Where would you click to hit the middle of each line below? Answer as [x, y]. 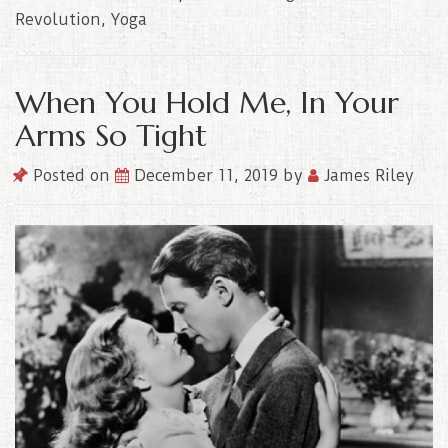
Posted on [71, 176]
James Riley [366, 176]
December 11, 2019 [208, 176]
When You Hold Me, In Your [207, 103]
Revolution [58, 20]
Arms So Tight [111, 136]
